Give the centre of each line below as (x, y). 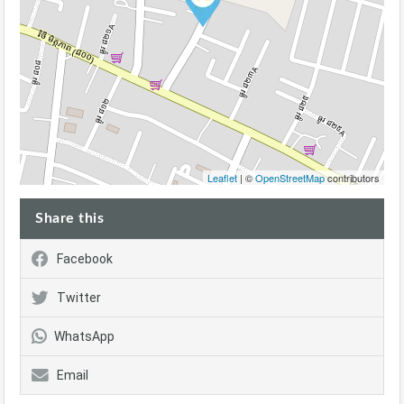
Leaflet (222, 178)
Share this (69, 219)
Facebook (85, 259)
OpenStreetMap (290, 178)
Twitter (79, 298)
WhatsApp (84, 337)
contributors (352, 178)
